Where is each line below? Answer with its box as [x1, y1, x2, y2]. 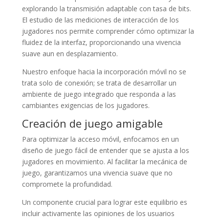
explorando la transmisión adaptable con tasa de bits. [22, 4, 191, 14]
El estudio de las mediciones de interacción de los [22, 15, 179, 25]
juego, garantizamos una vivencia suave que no [22, 168, 173, 178]
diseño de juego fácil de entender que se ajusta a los [22, 146, 189, 155]
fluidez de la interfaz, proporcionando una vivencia [22, 38, 181, 47]
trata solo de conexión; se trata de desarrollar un [22, 78, 176, 88]
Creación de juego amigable [22, 116, 163, 131]
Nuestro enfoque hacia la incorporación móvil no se [22, 67, 186, 77]
